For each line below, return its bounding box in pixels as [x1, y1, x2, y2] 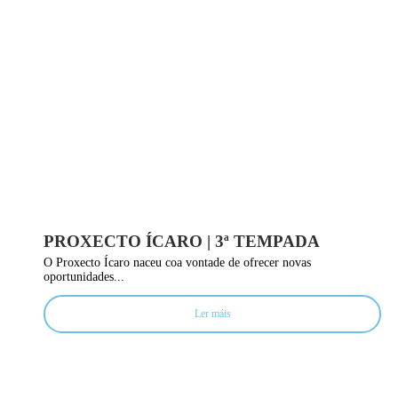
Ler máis [194, 306, 231, 320]
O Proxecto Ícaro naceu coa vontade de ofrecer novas [44, 255, 311, 269]
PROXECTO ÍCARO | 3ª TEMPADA [44, 231, 320, 251]
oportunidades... [44, 269, 124, 283]
